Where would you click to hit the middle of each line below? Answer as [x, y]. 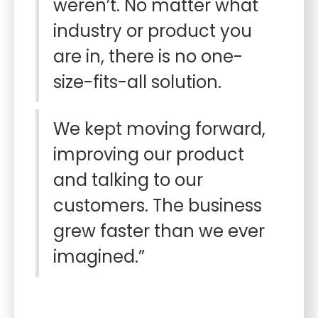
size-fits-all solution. [139, 82]
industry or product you [153, 31]
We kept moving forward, [159, 129]
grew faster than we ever [159, 231]
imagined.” [99, 257]
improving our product [149, 154]
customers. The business [158, 205]
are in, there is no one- [148, 56]
